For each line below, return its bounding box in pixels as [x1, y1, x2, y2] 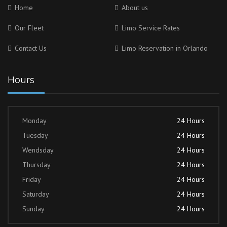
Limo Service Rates [122, 23, 180, 32]
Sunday [22, 204, 45, 213]
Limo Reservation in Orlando [122, 44, 208, 53]
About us [122, 3, 148, 12]
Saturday [22, 190, 49, 199]
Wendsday [22, 145, 54, 155]
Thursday [22, 160, 51, 169]
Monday [22, 116, 47, 125]
